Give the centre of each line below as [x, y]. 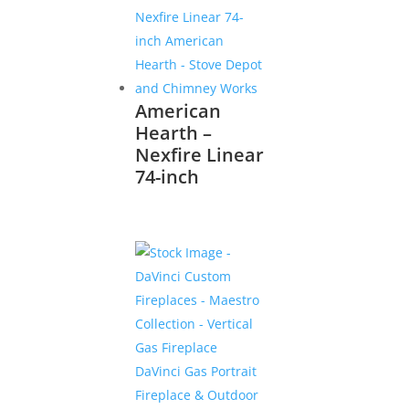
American [178, 110]
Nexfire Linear [200, 154]
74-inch [168, 176]
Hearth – [174, 132]
